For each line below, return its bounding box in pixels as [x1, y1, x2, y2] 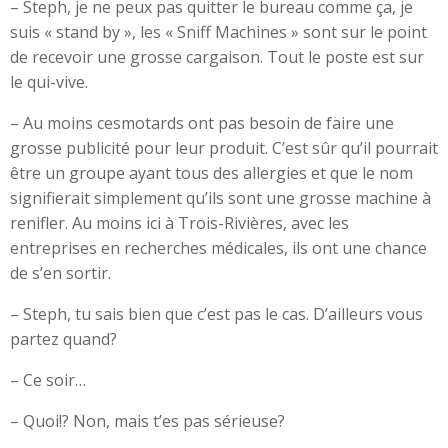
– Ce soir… [10, 369, 86, 391]
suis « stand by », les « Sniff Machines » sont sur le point [10, 21, 427, 43]
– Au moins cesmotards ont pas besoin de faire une [10, 112, 394, 134]
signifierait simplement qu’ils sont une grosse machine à [10, 187, 431, 209]
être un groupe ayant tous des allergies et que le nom [10, 162, 413, 184]
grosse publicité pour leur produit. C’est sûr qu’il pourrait [10, 137, 438, 159]
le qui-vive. [10, 71, 88, 93]
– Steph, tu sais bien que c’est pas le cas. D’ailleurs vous [10, 303, 423, 325]
